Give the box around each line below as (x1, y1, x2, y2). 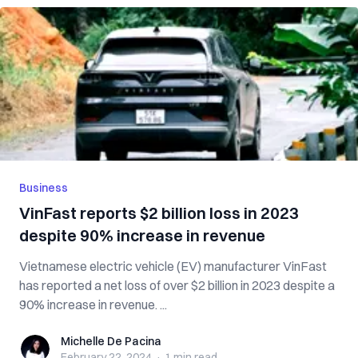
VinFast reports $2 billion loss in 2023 (19, 203, 299, 223)
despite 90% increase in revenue (19, 225, 265, 245)
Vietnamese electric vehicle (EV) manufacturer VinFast (19, 258, 327, 274)
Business (19, 181, 68, 195)
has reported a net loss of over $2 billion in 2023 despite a (19, 277, 335, 293)
